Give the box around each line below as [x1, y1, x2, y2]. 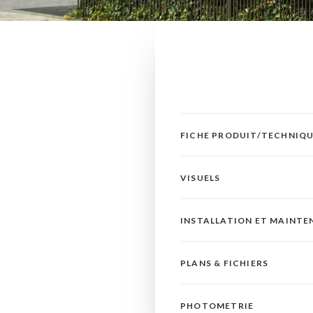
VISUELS [180, 173, 221, 183]
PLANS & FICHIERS [180, 258, 269, 268]
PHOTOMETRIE [180, 300, 254, 311]
